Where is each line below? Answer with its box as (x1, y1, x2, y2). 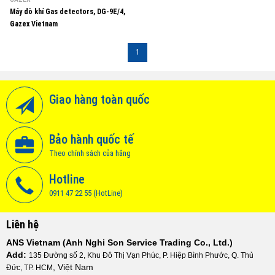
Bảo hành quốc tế (49, 132, 134, 147)
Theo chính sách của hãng (49, 149, 131, 158)
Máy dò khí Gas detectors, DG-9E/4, (10, 7, 125, 16)
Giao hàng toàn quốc (49, 92, 150, 107)
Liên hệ (6, 218, 39, 231)
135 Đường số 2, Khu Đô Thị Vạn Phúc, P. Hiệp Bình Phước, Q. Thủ (29, 251, 254, 260)
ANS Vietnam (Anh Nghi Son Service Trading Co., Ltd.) (6, 238, 233, 247)
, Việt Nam (53, 262, 93, 272)
